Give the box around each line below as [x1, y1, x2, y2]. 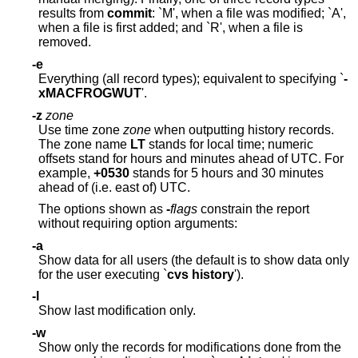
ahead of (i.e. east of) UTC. [38, 180, 190, 194]
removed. [38, 35, 91, 50]
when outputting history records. [151, 122, 334, 137]
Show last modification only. [38, 304, 196, 318]
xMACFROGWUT [38, 86, 141, 100]
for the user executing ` [105, 267, 167, 281]
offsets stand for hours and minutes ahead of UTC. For [38, 151, 190, 165]
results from [38, 6, 107, 21]
